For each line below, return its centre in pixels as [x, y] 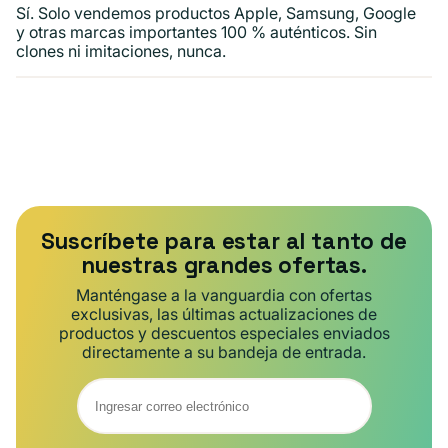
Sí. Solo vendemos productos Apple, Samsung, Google [216, 12]
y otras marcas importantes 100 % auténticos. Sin [196, 31]
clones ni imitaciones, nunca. [121, 50]
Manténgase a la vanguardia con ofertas [224, 295]
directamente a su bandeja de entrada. [224, 352]
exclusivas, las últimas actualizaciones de [224, 314]
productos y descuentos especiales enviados [224, 333]
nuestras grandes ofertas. [224, 266]
